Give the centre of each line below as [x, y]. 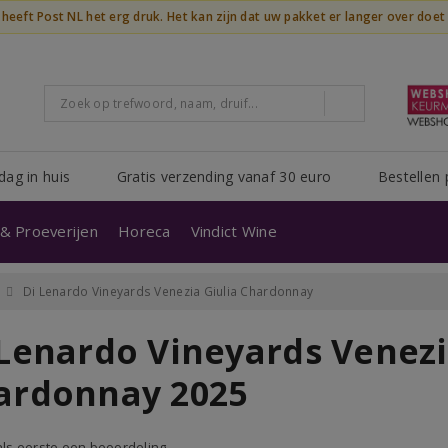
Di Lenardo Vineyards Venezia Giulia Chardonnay [168, 291]
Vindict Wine [233, 231]
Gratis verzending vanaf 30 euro [224, 176]
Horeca [144, 231]
